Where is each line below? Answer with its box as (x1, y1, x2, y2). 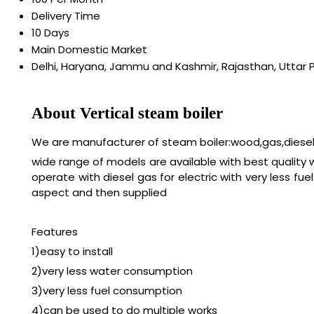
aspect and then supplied (32, 185, 167, 200)
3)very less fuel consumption (32, 283, 182, 299)
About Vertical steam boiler (32, 104, 223, 122)
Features (32, 224, 78, 240)
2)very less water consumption (32, 264, 193, 279)
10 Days (32, 25, 69, 41)
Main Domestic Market (32, 42, 147, 57)
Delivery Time (32, 8, 100, 24)
